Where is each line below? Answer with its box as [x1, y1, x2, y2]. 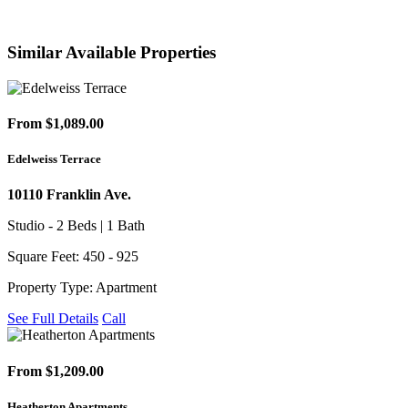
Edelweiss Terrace [7, 152, 101, 167]
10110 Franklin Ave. [7, 187, 131, 203]
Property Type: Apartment [7, 280, 157, 296]
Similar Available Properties [7, 42, 216, 62]
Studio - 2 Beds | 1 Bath [7, 218, 145, 234]
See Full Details [7, 311, 98, 327]
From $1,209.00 [7, 362, 104, 379]
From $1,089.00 [7, 115, 104, 131]
